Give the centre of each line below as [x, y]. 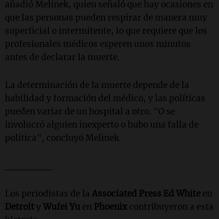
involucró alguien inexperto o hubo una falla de [102, 124]
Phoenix [110, 207]
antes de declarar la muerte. [62, 57]
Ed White [182, 193]
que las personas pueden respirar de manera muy [106, 17]
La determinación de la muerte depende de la [97, 85]
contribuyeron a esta [170, 207]
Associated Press [127, 193]
